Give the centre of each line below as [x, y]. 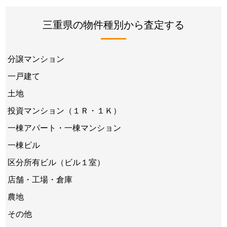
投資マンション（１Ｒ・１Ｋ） [65, 110]
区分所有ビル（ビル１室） [56, 161]
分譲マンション [36, 58]
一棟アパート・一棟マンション [65, 127]
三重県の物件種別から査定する [113, 24]
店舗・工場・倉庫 [40, 179]
